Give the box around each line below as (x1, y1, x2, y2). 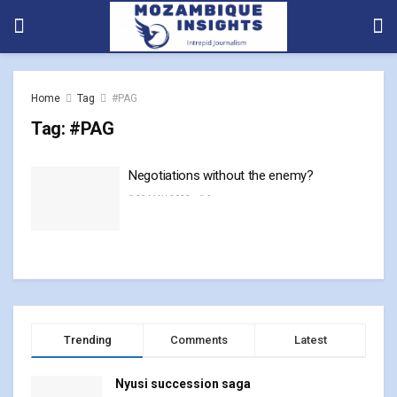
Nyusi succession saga (115, 376, 251, 391)
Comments (170, 332, 228, 346)
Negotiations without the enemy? (128, 167, 314, 183)
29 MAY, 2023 (134, 194, 191, 204)
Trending (63, 332, 112, 346)
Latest (293, 332, 327, 346)
